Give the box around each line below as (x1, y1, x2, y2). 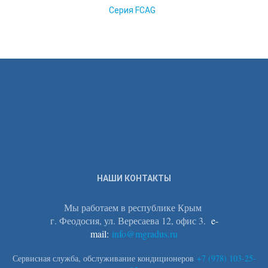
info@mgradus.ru (112, 227, 178, 240)
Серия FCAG (108, 5, 156, 15)
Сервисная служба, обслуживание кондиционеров (12, 252, 197, 264)
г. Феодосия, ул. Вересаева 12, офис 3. (50, 214, 209, 227)
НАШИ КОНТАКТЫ (97, 173, 171, 183)
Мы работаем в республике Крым (63, 201, 205, 214)
